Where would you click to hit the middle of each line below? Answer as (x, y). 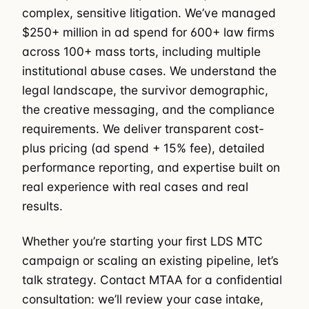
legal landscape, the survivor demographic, (145, 90)
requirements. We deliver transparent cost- (143, 129)
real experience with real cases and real (135, 187)
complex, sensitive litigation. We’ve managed (149, 13)
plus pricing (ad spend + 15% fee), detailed (143, 148)
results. (42, 206)
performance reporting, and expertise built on (151, 168)
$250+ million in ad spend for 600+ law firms (148, 32)
